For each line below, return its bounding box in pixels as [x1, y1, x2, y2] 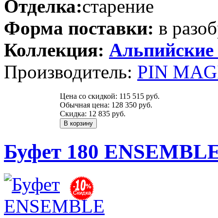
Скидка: [60, 109, 89, 118]
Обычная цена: [60, 100, 111, 109]
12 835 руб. [89, 109, 126, 118]
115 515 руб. [119, 91, 160, 100]
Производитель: [4, 61, 137, 82]
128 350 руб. [111, 100, 152, 109]
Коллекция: [4, 39, 104, 60]
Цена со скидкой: [60, 91, 119, 100]
